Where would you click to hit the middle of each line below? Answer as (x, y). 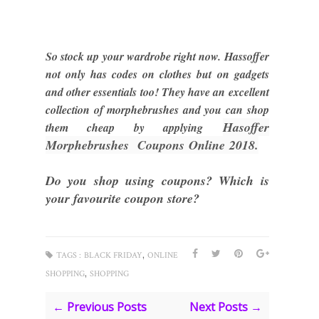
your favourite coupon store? (122, 199)
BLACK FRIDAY (113, 256)
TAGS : (69, 256)
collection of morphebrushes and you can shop (157, 110)
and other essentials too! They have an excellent (157, 92)
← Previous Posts (100, 307)
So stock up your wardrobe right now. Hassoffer (157, 57)
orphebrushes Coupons (121, 145)
